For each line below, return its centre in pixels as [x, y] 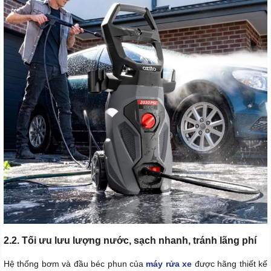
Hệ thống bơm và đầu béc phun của [75, 263]
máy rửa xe [169, 263]
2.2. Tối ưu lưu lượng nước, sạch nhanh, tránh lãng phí [130, 240]
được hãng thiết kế [230, 263]
